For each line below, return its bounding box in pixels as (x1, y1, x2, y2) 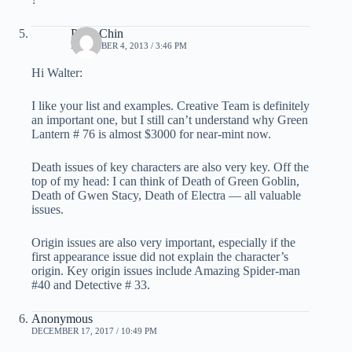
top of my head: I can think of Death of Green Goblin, (31, 174, 299, 188)
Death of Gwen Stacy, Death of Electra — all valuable (31, 188, 301, 202)
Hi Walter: (31, 65, 82, 79)
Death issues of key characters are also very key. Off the (31, 159, 309, 174)
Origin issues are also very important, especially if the (31, 235, 295, 249)
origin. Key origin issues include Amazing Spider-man (31, 263, 300, 277)
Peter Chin (71, 26, 123, 40)
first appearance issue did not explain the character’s (31, 249, 288, 263)
